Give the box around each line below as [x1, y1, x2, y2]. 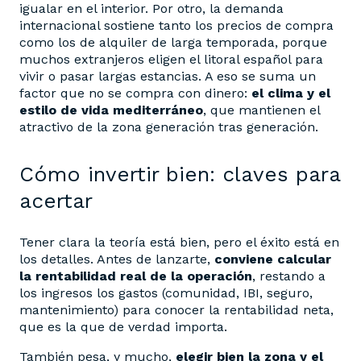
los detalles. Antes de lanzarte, [19, 251, 214, 268]
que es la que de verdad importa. [19, 319, 227, 335]
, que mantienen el [203, 102, 320, 118]
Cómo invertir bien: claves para [19, 162, 340, 187]
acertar [19, 189, 93, 214]
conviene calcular [214, 251, 331, 268]
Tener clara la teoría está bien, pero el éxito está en [19, 234, 339, 251]
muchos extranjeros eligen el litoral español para [19, 52, 323, 68]
